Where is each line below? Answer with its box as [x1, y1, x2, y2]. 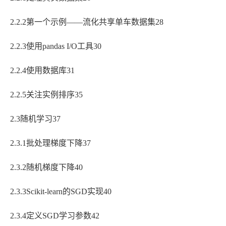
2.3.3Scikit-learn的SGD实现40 [10, 187, 111, 196]
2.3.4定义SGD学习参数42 [10, 211, 99, 220]
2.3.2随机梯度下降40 [10, 163, 83, 172]
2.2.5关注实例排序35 [10, 90, 83, 99]
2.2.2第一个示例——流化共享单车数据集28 [10, 18, 163, 27]
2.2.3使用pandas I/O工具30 [10, 42, 101, 51]
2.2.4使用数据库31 [10, 66, 75, 75]
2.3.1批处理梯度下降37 [10, 139, 91, 148]
